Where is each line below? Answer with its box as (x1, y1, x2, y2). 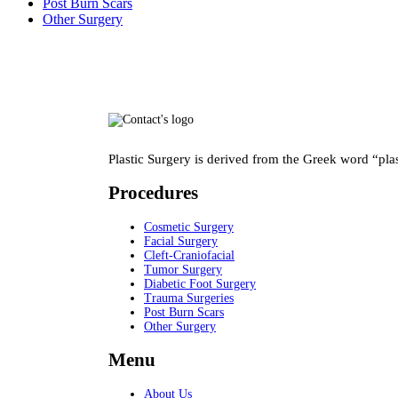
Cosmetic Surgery (144, 219, 234, 234)
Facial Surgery (144, 234, 218, 248)
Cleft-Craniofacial (144, 248, 235, 262)
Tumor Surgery (144, 262, 222, 276)
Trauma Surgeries (144, 291, 234, 305)
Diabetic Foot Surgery (144, 276, 256, 291)
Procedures (108, 182, 198, 204)
